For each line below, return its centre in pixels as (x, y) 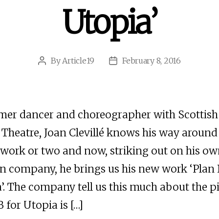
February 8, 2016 (152, 60)
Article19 (78, 60)
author (54, 73)
